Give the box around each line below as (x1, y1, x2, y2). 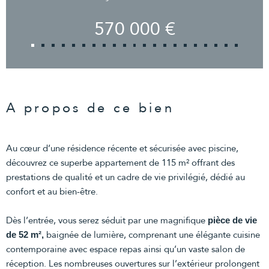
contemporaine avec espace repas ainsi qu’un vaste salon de (6, 243, 245, 255)
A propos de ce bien (6, 98, 175, 117)
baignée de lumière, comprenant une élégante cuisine (44, 228, 260, 241)
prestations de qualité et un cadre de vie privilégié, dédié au (6, 171, 245, 183)
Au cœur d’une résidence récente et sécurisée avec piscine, (6, 142, 238, 154)
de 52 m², (6, 229, 44, 240)
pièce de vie (208, 214, 257, 225)
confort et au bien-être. (6, 185, 98, 198)
